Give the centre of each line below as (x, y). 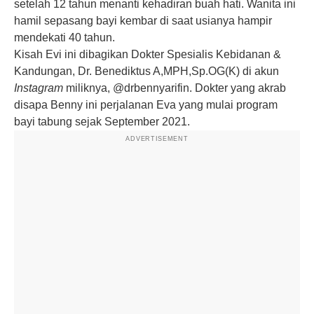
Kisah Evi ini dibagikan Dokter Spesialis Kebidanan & (148, 54)
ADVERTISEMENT (157, 138)
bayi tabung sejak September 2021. (102, 121)
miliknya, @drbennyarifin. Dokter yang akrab (176, 88)
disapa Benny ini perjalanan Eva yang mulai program (146, 104)
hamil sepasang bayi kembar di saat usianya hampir (143, 20)
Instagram (40, 88)
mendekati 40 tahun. (64, 37)
